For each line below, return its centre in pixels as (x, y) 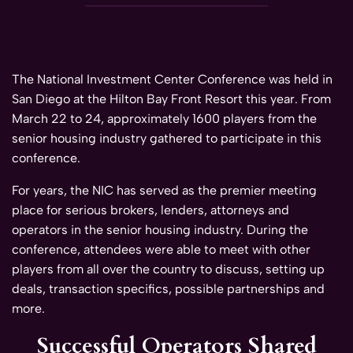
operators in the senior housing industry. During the (160, 230)
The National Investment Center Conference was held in (172, 80)
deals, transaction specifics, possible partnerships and (168, 289)
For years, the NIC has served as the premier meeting (164, 191)
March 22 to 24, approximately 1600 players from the (164, 119)
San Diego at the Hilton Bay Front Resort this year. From (171, 99)
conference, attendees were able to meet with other (161, 250)
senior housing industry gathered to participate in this (167, 139)
